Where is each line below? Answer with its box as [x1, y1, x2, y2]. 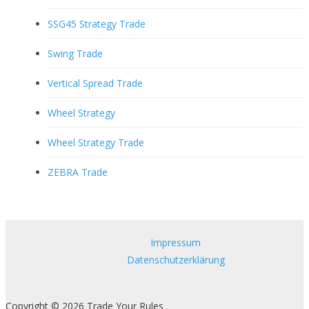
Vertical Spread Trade [48, 76, 143, 90]
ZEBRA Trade [48, 165, 108, 179]
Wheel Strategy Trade [48, 135, 144, 149]
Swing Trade [48, 46, 103, 60]
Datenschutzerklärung [126, 253, 225, 267]
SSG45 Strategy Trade [48, 17, 146, 30]
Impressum [150, 236, 201, 250]
